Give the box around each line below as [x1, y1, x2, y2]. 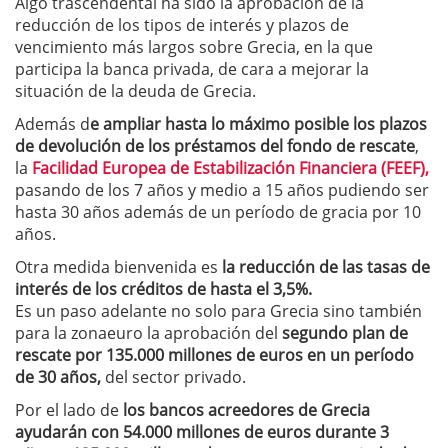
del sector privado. [101, 365, 246, 388]
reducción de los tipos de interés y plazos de [15, 13, 349, 36]
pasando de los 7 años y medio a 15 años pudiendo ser [15, 178, 429, 201]
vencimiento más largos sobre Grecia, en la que [15, 35, 373, 58]
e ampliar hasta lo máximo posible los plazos [90, 112, 427, 135]
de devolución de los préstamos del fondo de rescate [15, 134, 415, 157]
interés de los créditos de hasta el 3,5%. [15, 277, 312, 300]
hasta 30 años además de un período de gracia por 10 [15, 200, 421, 223]
